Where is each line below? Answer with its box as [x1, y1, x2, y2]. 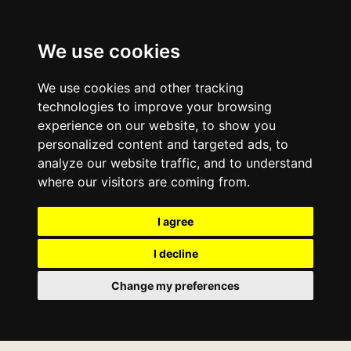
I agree [157, 215, 194, 228]
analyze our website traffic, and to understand [38, 155, 313, 171]
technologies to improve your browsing [38, 99, 272, 114]
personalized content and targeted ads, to [38, 136, 288, 152]
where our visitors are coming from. [38, 174, 250, 190]
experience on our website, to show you [38, 118, 276, 133]
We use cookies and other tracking [38, 80, 244, 96]
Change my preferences [111, 279, 240, 292]
